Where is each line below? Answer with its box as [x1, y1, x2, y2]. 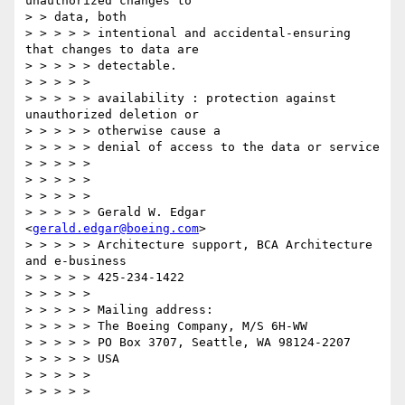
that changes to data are [25, 42, 199, 57]
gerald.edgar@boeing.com [33, 221, 199, 236]
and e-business [25, 254, 127, 268]
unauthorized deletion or [25, 108, 199, 122]
